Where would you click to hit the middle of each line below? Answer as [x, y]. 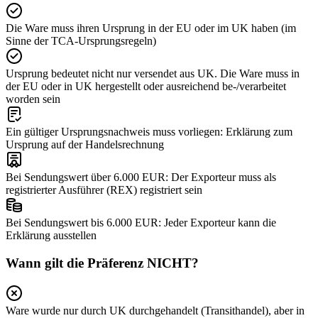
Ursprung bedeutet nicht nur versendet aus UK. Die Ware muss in [153, 74]
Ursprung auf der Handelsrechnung [85, 145]
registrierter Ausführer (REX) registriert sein [104, 190]
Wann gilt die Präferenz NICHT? [102, 263]
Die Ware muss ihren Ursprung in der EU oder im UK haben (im [151, 28]
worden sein [33, 99]
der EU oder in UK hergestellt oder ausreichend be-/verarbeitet [146, 87]
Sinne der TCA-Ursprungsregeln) [81, 41]
